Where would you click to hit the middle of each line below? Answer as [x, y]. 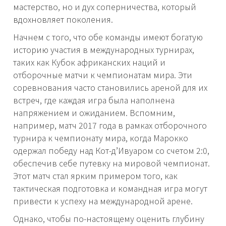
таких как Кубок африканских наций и [89, 62]
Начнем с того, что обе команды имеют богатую [108, 37]
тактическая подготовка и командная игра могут [110, 188]
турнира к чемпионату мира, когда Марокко [101, 138]
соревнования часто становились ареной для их [110, 88]
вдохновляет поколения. [63, 19]
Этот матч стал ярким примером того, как [95, 176]
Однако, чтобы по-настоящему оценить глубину [109, 219]
